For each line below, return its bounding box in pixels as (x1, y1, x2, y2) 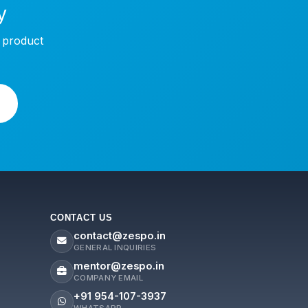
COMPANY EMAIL (74, 272, 143, 283)
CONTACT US (50, 212, 113, 223)
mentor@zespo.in (74, 259, 164, 272)
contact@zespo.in (74, 229, 166, 242)
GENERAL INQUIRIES (74, 242, 157, 252)
